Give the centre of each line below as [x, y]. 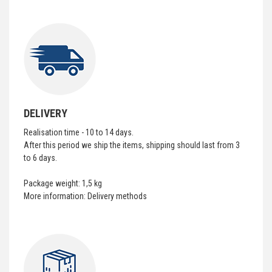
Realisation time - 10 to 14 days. [79, 132]
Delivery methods [117, 196]
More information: [56, 196]
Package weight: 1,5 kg [63, 183]
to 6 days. [41, 158]
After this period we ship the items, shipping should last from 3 [132, 145]
